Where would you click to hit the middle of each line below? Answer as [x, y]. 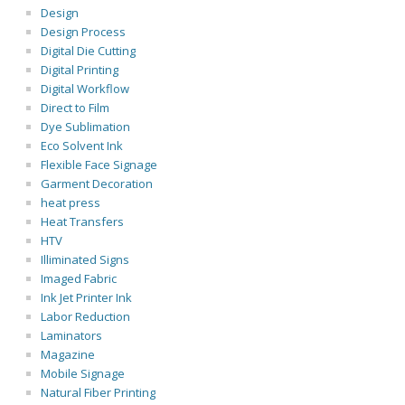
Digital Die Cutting [88, 51]
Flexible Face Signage [99, 165]
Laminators [71, 335]
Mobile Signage [83, 373]
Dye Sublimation [85, 127]
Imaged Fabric [79, 278]
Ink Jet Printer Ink [86, 297]
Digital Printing [80, 70]
